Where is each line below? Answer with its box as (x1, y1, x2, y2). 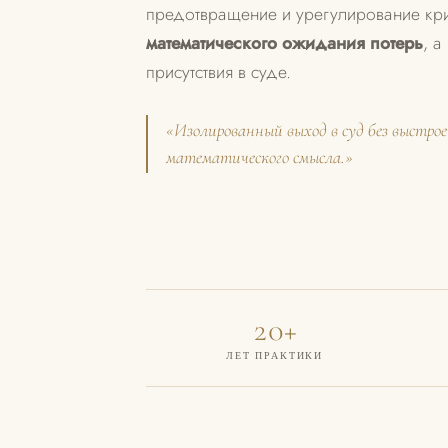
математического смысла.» (166, 145, 353, 168)
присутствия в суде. (146, 58, 291, 85)
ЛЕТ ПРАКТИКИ (225, 350, 324, 361)
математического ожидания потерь (146, 29, 423, 56)
